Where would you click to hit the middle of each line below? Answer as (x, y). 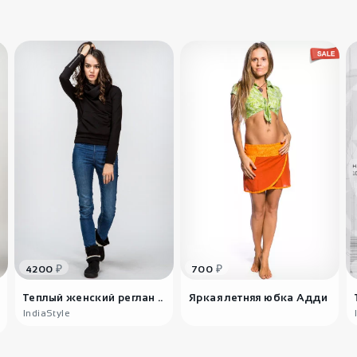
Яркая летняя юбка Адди (259, 298)
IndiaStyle (47, 313)
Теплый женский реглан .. (93, 298)
